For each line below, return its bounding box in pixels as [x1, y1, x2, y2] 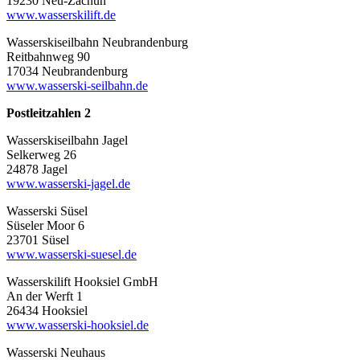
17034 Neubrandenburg [6, 63, 128, 78]
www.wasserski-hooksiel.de [6, 317, 149, 332]
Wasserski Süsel [6, 203, 88, 218]
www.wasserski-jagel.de [6, 176, 130, 190]
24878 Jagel [6, 162, 67, 176]
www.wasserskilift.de [6, 7, 116, 22]
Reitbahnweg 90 [6, 49, 90, 63]
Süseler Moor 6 [6, 218, 84, 232]
